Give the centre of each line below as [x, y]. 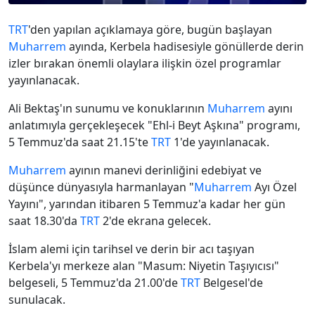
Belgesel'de [232, 283]
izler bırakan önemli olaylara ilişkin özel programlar [145, 64]
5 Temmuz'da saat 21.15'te [80, 142]
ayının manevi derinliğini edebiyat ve [164, 171]
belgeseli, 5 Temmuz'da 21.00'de [95, 283]
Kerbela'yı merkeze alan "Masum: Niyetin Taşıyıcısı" [144, 266]
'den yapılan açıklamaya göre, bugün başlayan [150, 30]
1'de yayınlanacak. [220, 142]
